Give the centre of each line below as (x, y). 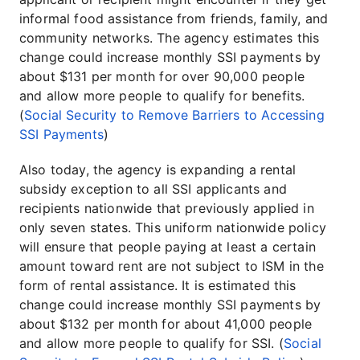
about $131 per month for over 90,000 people (162, 76)
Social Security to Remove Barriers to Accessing (174, 115)
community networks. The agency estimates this (170, 38)
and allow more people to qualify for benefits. (162, 96)
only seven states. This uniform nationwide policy (173, 227)
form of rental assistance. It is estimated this (158, 285)
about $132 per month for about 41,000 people (166, 324)
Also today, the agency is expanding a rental (158, 170)
